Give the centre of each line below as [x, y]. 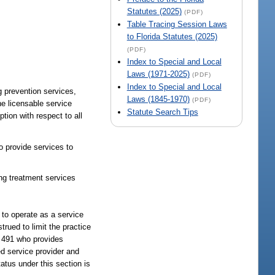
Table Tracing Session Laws [177, 25]
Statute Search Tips [162, 112]
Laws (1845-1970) [158, 99]
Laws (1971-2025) [158, 74]
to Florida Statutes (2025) [172, 37]
